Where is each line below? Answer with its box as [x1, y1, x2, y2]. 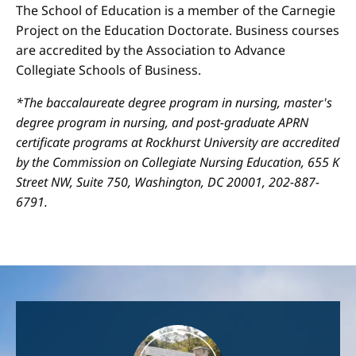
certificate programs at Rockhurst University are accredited [16, 133, 339, 151]
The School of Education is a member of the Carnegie [16, 2, 335, 19]
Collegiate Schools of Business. [16, 61, 201, 79]
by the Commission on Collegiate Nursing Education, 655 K [16, 153, 339, 171]
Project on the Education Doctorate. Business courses [16, 21, 339, 39]
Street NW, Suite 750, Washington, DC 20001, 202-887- [16, 173, 319, 191]
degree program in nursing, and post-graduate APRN [16, 114, 308, 131]
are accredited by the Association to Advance [16, 41, 285, 59]
